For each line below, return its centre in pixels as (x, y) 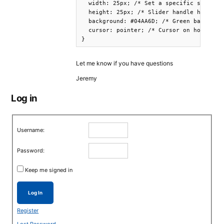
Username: (31, 130)
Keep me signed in (49, 170)
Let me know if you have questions (124, 63)
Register (28, 210)
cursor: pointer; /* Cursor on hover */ (151, 30)
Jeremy (86, 78)
